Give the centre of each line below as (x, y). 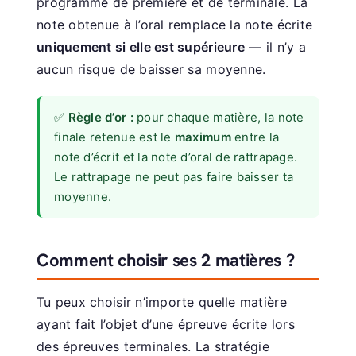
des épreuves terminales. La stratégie (153, 346)
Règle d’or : (101, 117)
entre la (255, 137)
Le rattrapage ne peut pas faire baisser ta (174, 176)
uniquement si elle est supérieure (141, 46)
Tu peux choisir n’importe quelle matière (162, 302)
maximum (203, 137)
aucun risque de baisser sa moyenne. (151, 69)
